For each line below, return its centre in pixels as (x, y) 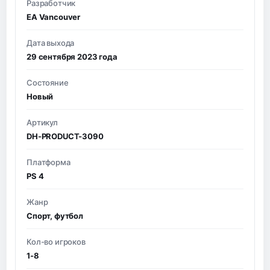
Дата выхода (51, 42)
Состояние (48, 82)
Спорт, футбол (55, 215)
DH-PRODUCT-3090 (65, 136)
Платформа (49, 162)
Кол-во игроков (56, 241)
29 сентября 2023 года (72, 56)
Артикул (42, 122)
